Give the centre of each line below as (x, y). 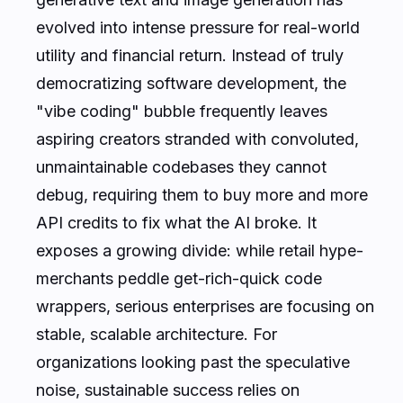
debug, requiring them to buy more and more (202, 194)
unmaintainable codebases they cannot (181, 166)
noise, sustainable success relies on (168, 390)
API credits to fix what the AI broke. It (176, 222)
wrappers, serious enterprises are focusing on (205, 306)
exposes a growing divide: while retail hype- (200, 250)
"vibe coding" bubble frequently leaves (182, 111)
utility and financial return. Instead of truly (190, 55)
